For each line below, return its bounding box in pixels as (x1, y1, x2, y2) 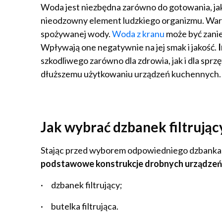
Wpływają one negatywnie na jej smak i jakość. (41, 42, 218, 53)
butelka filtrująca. (51, 201, 118, 212)
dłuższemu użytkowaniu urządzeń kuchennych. (41, 68, 221, 79)
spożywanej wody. (41, 28, 112, 39)
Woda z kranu (112, 28, 165, 39)
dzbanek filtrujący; (51, 179, 122, 190)
